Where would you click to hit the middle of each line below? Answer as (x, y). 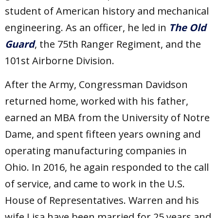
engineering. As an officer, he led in (87, 28)
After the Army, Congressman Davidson (96, 85)
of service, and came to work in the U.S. (95, 184)
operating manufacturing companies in (96, 151)
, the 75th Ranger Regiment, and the (118, 44)
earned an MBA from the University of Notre (107, 118)
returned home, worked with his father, (97, 101)
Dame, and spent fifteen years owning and (103, 134)
